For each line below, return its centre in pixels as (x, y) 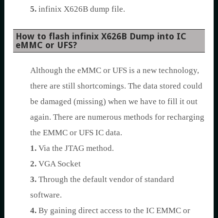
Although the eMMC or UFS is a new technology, (115, 70)
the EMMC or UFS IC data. (76, 132)
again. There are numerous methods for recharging (117, 117)
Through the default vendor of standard (105, 179)
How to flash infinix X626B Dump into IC (101, 36)
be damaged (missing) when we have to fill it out (114, 101)
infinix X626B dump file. (81, 9)
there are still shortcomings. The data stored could (116, 86)
